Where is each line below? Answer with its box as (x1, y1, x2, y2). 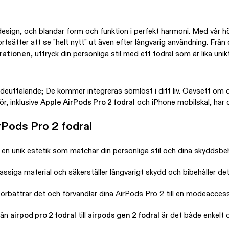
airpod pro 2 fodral (10, 212, 76, 220)
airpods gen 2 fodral (88, 212, 159, 220)
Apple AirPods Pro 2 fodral (40, 99, 135, 107)
